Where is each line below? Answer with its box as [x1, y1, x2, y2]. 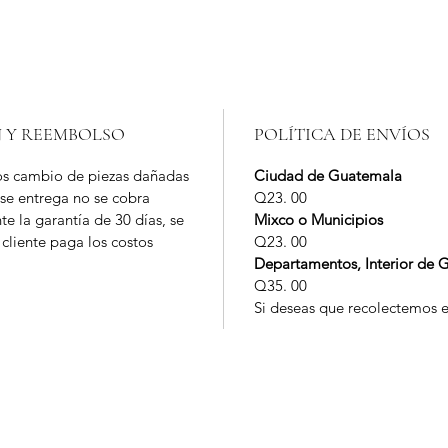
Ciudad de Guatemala [254, 166, 402, 186]
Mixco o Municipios [254, 210, 383, 230]
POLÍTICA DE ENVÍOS [254, 123, 430, 146]
